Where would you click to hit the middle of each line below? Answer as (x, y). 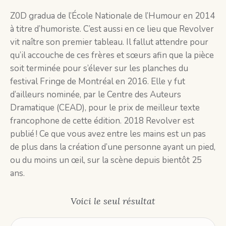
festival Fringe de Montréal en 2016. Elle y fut (98, 81)
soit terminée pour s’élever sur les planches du (99, 68)
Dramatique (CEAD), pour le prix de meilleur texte (105, 108)
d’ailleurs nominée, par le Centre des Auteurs (96, 95)
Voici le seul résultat (113, 201)
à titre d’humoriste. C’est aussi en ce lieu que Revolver (112, 29)
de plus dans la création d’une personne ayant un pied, (113, 147)
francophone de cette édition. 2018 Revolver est (102, 121)
